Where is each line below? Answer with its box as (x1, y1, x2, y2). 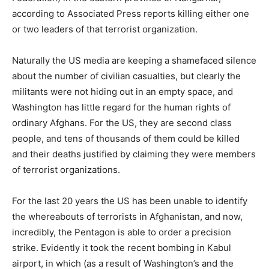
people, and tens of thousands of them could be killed (12, 132, 240, 144)
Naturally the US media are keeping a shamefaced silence (12, 54, 256, 66)
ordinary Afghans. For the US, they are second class (12, 116, 232, 128)
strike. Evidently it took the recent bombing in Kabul (12, 241, 231, 253)
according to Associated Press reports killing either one (12, 7, 249, 19)
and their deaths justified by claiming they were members (12, 148, 256, 160)
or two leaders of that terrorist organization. (12, 23, 198, 35)
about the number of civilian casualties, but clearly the (12, 70, 241, 82)
